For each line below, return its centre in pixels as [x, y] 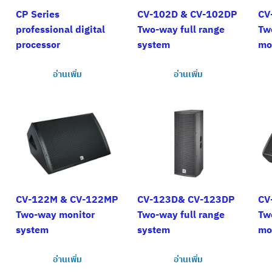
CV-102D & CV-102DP [187, 14]
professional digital [60, 29]
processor [38, 44]
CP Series [38, 14]
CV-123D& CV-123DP [186, 199]
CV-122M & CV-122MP [67, 199]
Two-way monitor [55, 215]
